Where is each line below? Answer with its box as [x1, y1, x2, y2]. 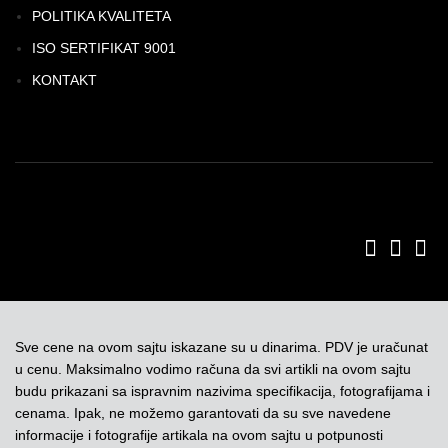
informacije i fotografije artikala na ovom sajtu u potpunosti [15, 427, 383, 443]
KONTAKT [32, 72, 97, 88]
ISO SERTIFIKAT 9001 [32, 40, 176, 56]
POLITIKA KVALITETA [32, 8, 171, 24]
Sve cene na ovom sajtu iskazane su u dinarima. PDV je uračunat [15, 339, 428, 355]
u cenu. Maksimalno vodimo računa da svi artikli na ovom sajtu [15, 361, 411, 377]
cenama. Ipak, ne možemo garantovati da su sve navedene [15, 405, 391, 421]
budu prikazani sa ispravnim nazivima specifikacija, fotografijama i [15, 383, 430, 399]
